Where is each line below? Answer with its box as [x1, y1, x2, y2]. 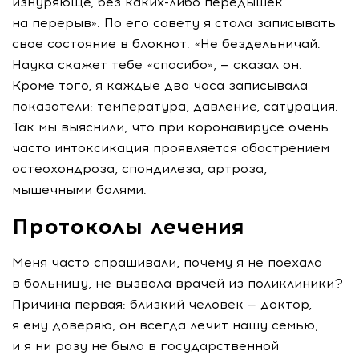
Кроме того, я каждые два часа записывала [12, 78, 308, 94]
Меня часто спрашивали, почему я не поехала [12, 255, 322, 271]
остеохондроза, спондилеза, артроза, [12, 161, 267, 177]
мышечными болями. [12, 182, 147, 198]
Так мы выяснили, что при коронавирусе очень [12, 119, 329, 135]
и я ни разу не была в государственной [12, 338, 279, 354]
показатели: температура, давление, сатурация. [12, 99, 338, 115]
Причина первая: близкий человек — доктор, [12, 296, 312, 313]
